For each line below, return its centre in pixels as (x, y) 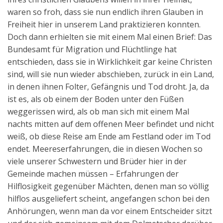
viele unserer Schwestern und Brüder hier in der (97, 162)
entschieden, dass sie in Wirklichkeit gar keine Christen (110, 62)
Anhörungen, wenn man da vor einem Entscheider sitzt (110, 211)
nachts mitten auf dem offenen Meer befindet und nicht (111, 124)
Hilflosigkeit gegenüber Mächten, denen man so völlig (108, 186)
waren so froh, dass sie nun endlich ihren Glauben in (105, 12)
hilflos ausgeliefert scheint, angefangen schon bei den (109, 199)
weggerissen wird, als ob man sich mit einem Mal (98, 112)
